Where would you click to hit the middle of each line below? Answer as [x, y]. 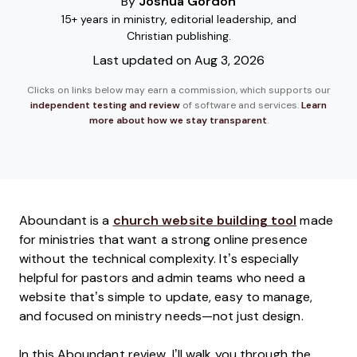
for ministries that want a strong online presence [163, 239]
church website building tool [205, 220]
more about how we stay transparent [178, 120]
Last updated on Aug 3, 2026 [178, 60]
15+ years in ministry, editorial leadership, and [178, 19]
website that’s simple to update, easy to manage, [166, 297]
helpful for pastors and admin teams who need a [162, 278]
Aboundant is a [66, 220]
